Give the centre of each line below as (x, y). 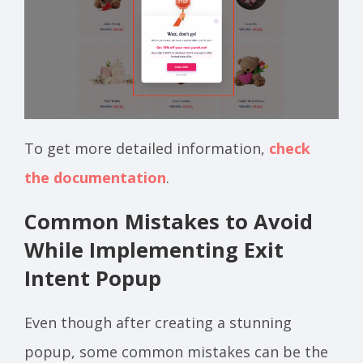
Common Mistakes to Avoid (169, 221)
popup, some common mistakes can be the (176, 351)
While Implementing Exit (154, 249)
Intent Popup (93, 278)
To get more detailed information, (147, 148)
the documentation (95, 177)
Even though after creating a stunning (158, 322)
